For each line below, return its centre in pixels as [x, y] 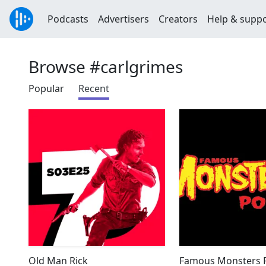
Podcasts [68, 19]
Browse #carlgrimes [106, 66]
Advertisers [123, 19]
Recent [94, 88]
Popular [46, 88]
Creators [178, 19]
